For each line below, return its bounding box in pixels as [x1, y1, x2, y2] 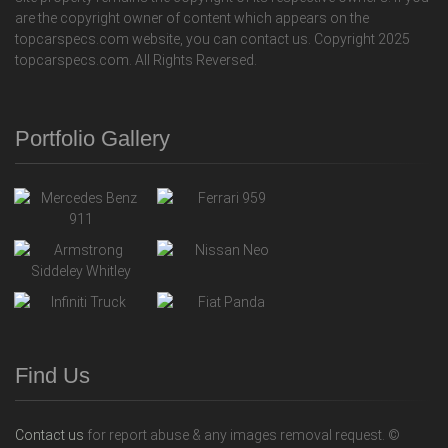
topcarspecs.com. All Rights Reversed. [15, 51, 257, 68]
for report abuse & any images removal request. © [84, 426, 400, 443]
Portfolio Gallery [15, 125, 170, 151]
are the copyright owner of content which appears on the [15, 9, 369, 26]
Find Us [15, 362, 90, 388]
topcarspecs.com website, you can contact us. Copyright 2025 [15, 30, 410, 47]
